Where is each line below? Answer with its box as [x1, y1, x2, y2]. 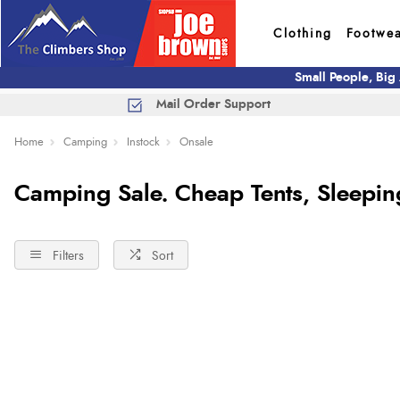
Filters [53, 249, 84, 262]
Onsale [179, 136, 213, 148]
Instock [127, 136, 160, 148]
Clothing [272, 27, 332, 40]
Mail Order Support [156, 98, 271, 111]
